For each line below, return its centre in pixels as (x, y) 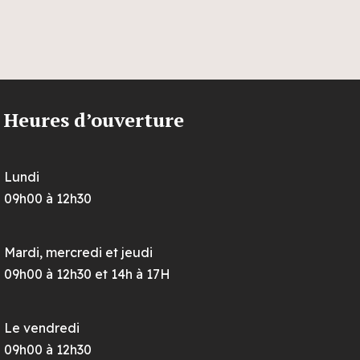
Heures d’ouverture (94, 120)
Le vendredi (42, 328)
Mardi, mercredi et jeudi (78, 253)
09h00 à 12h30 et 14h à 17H (87, 274)
